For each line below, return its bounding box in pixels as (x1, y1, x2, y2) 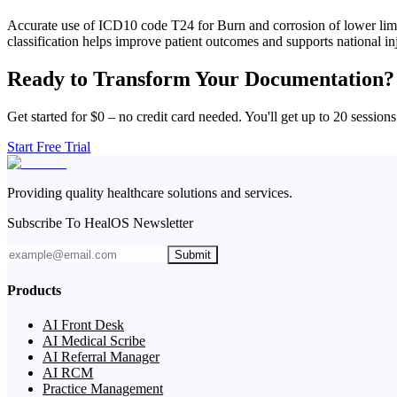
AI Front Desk (43, 317, 124, 333)
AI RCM (43, 365, 93, 381)
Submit (175, 247, 211, 261)
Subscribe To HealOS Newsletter (7, 214, 193, 230)
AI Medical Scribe (43, 333, 145, 349)
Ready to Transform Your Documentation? (7, 66, 394, 90)
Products (7, 282, 61, 298)
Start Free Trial (7, 138, 90, 154)
